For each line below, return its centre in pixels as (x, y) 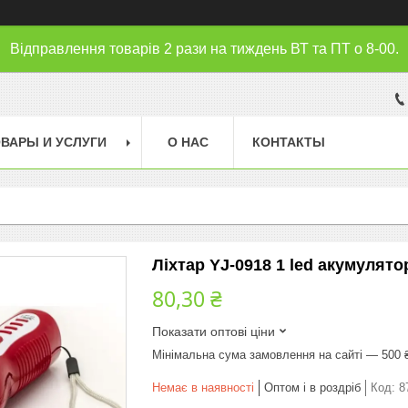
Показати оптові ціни (214, 331)
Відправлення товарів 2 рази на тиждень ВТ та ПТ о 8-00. (204, 49)
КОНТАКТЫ (289, 142)
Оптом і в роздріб (312, 387)
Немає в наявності (203, 387)
